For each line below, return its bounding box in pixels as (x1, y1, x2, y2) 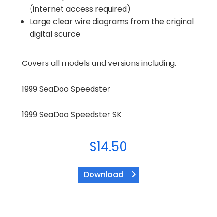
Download (83, 169, 124, 180)
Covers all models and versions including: (21, 58, 176, 69)
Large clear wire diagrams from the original (29, 16, 194, 27)
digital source (29, 29, 80, 40)
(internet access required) (29, 3, 131, 15)
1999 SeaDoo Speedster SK (21, 109, 122, 120)
